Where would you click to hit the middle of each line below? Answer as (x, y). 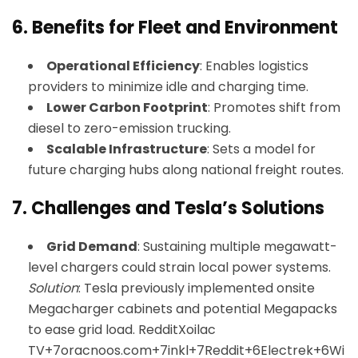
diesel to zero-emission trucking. (129, 128)
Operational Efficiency (123, 66)
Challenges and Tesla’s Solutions (178, 208)
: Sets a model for (261, 149)
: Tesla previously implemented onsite (197, 288)
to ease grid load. (83, 330)
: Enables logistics (254, 66)
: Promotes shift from (274, 107)
